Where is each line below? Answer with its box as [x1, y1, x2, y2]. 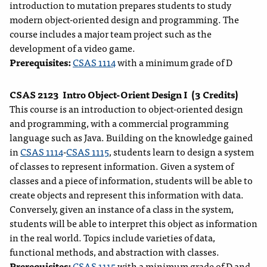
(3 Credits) [191, 86, 238, 103]
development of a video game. [10, 40, 135, 56]
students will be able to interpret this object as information [10, 215, 257, 231]
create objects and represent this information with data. [10, 187, 244, 203]
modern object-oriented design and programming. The [10, 11, 239, 27]
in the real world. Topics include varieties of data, [10, 229, 215, 246]
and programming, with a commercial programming [10, 115, 229, 131]
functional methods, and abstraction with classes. [10, 244, 219, 260]
